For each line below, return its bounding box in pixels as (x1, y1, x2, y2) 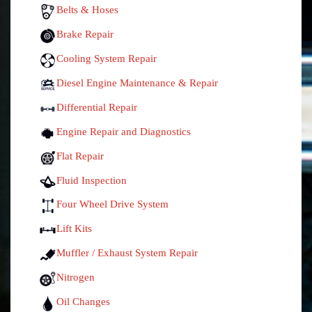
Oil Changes (56, 296, 110, 308)
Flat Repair (56, 150, 104, 162)
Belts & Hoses (56, 3, 118, 15)
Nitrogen (56, 272, 95, 283)
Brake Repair (56, 28, 114, 40)
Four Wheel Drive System (56, 198, 169, 210)
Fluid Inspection (56, 174, 127, 186)
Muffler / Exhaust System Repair (56, 247, 198, 259)
